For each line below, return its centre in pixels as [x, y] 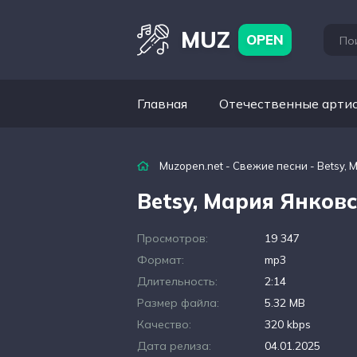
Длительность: [177, 281]
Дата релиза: [174, 346]
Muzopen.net [191, 166]
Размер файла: [178, 303]
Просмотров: [173, 238]
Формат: [161, 260]
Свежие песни [270, 166]
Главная [162, 104]
